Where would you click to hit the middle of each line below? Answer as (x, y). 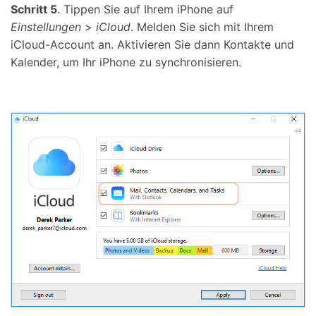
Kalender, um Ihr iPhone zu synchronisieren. (126, 62)
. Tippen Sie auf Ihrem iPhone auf (145, 10)
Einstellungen (46, 27)
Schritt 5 (34, 10)
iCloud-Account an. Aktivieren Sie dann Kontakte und (152, 45)
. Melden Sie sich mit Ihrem (202, 27)
